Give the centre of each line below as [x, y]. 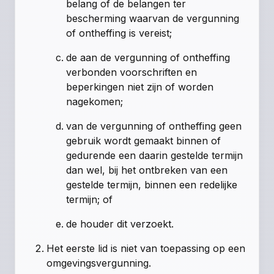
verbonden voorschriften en [132, 72]
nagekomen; [95, 102]
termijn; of [90, 200]
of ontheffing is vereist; [119, 33]
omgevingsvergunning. [99, 263]
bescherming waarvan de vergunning [153, 19]
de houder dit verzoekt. [120, 224]
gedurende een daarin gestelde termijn [155, 156]
